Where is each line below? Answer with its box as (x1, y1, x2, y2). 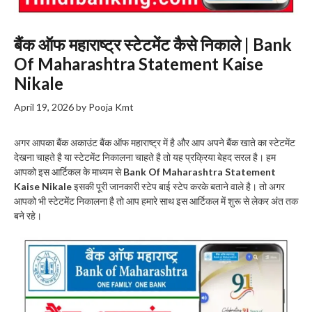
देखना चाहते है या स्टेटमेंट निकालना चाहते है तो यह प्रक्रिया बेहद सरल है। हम (14, 150, 276, 163)
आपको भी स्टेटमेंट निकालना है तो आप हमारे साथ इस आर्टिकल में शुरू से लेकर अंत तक (14, 194, 298, 207)
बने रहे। (14, 209, 42, 221)
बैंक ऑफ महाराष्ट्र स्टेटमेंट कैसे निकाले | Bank (14, 33, 292, 54)
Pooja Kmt (88, 100, 134, 113)
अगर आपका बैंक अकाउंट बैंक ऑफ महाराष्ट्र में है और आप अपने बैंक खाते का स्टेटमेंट (14, 136, 295, 148)
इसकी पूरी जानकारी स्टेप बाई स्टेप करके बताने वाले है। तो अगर (72, 180, 285, 192)
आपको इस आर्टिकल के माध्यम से (14, 165, 123, 178)
